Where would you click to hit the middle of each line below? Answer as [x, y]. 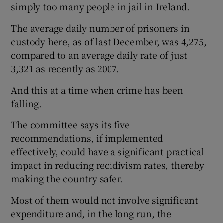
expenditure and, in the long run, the [91, 213]
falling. [26, 103]
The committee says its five [71, 124]
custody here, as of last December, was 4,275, [109, 41]
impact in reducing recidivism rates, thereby [108, 165]
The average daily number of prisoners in [100, 28]
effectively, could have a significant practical [108, 151]
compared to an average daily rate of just [99, 55]
